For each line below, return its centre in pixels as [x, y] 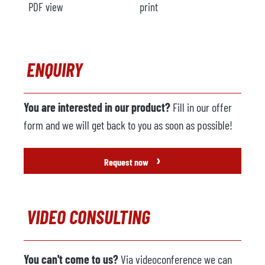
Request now [127, 162]
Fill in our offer [201, 107]
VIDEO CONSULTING [88, 216]
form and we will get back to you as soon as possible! [128, 125]
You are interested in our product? [97, 107]
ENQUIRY [55, 69]
